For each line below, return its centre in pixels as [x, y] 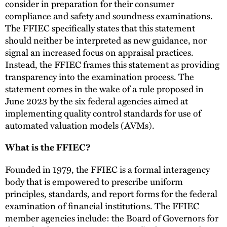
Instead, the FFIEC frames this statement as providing [112, 64]
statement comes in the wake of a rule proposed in [104, 88]
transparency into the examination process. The [100, 76]
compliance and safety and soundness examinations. [109, 15]
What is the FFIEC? [48, 147]
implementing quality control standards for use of [103, 112]
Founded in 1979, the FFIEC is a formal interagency [107, 169]
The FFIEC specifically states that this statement [100, 27]
